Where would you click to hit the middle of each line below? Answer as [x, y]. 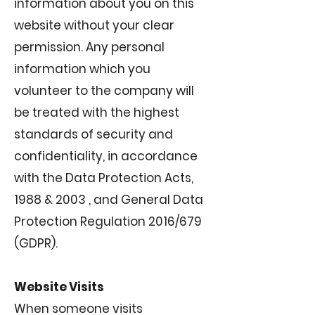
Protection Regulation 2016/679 [108, 221]
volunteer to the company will [104, 91]
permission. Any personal [89, 47]
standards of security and [94, 134]
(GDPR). [36, 243]
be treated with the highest [97, 112]
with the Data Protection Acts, [104, 178]
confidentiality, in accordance [106, 156]
